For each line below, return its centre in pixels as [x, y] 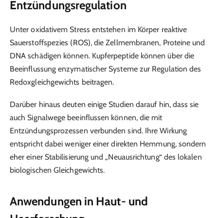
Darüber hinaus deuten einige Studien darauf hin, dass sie [104, 105]
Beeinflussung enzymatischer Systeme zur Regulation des [106, 69]
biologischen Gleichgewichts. [57, 170]
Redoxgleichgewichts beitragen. [62, 82]
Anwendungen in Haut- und [79, 201]
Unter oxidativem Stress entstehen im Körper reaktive [99, 29]
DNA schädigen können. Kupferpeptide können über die [102, 55]
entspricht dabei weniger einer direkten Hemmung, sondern [108, 144]
